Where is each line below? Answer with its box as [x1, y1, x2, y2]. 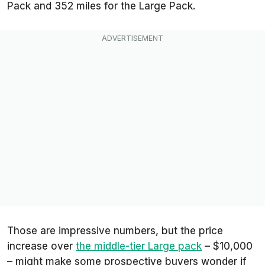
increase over [7, 240, 76, 252]
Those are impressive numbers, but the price [7, 224, 223, 237]
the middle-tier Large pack [76, 240, 202, 252]
